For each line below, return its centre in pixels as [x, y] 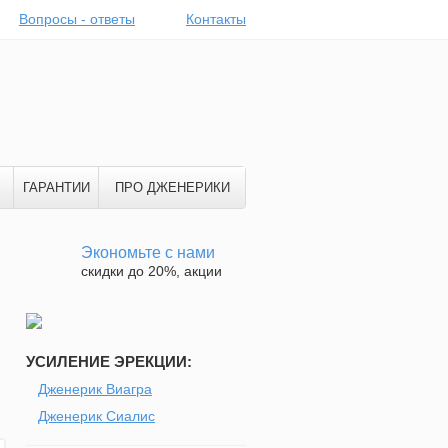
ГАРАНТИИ [56, 187]
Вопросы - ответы [77, 19]
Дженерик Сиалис [96, 416]
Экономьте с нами [148, 252]
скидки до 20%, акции [151, 271]
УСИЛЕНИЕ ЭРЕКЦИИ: [109, 361]
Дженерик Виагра [95, 389]
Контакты [216, 19]
